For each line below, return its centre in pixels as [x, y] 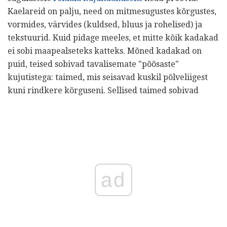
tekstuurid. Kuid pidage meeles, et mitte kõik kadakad [113, 38]
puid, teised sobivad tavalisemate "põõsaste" [93, 64]
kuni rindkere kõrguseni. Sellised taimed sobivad [103, 91]
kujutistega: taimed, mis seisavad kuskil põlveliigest [108, 78]
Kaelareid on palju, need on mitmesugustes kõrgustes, [112, 12]
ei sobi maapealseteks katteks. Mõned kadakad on [105, 51]
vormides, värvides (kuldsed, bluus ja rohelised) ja [105, 25]
